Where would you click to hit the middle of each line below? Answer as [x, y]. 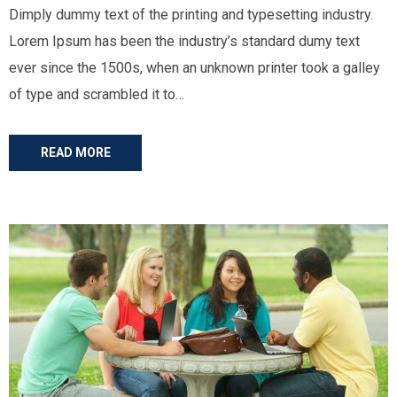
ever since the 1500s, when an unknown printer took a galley [195, 68]
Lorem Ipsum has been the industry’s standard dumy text [184, 41]
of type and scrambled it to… [97, 94]
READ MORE [75, 152]
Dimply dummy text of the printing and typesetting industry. [191, 15]
